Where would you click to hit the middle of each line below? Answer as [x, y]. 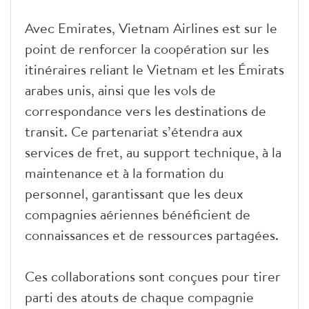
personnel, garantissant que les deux [134, 193]
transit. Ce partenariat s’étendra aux [134, 131]
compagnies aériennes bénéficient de [138, 214]
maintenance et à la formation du [124, 172]
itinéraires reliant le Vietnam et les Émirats [154, 69]
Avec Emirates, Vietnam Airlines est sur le [151, 28]
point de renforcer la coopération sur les [147, 48]
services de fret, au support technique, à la [153, 152]
